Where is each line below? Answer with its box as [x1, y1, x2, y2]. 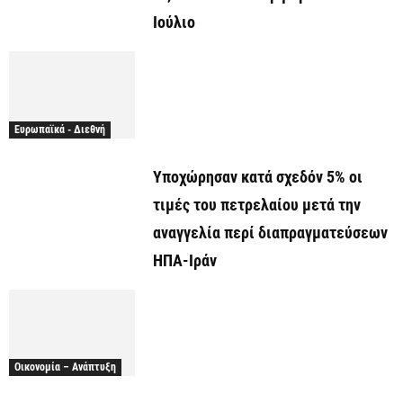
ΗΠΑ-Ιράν [153, 250, 217, 270]
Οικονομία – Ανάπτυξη [14, 361, 116, 374]
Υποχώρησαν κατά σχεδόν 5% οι [153, 166, 363, 186]
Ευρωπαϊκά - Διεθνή [14, 122, 105, 136]
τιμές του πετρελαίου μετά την [153, 194, 361, 214]
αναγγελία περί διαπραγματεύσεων [153, 222, 388, 242]
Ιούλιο [153, 13, 195, 32]
